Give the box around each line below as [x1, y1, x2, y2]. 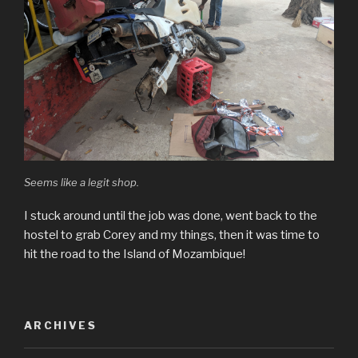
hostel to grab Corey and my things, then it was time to [24, 228, 320, 243]
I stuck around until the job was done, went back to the [24, 209, 317, 224]
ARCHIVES [24, 318, 97, 332]
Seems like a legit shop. [24, 175, 139, 189]
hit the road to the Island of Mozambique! [24, 247, 245, 262]
